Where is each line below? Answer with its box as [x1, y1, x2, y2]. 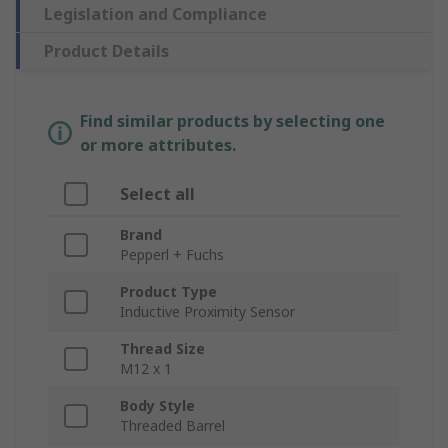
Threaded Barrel [120, 416, 225, 436]
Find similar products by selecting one [80, 110, 385, 133]
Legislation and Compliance [44, 3, 267, 26]
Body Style [120, 396, 195, 416]
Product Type [120, 282, 217, 302]
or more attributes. [80, 134, 236, 157]
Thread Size [120, 339, 205, 359]
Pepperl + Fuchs [120, 245, 224, 265]
